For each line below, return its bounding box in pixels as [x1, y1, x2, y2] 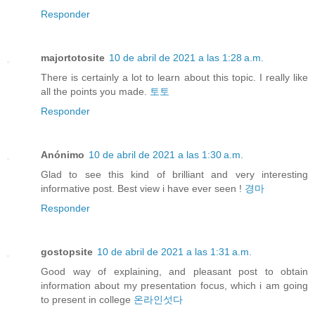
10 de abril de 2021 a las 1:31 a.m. [97, 246, 252, 258]
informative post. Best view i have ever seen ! [41, 183, 245, 195]
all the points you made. [41, 86, 150, 98]
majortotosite [41, 52, 105, 64]
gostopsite [41, 246, 93, 258]
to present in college [41, 294, 134, 306]
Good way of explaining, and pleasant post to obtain [41, 266, 308, 278]
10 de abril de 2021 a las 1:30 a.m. [89, 149, 243, 161]
